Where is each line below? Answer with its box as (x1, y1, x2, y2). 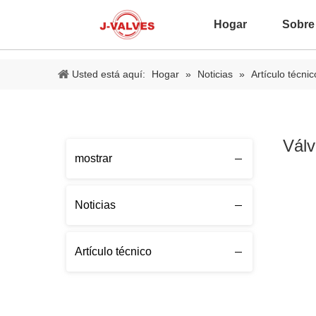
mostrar (75, 152, 112, 164)
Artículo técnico (75, 245, 152, 257)
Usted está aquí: (72, 68, 145, 80)
